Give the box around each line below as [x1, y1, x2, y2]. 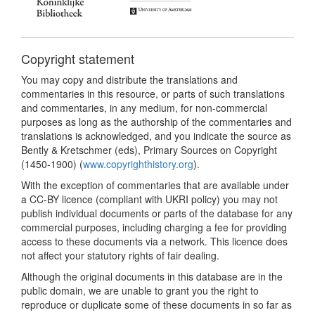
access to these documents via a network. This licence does [21, 233, 288, 248]
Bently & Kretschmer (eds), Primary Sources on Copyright [21, 142, 277, 157]
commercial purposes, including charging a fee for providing [21, 219, 287, 234]
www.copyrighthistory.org [83, 156, 193, 171]
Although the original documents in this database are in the [21, 269, 283, 283]
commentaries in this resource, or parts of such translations [21, 86, 285, 101]
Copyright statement [21, 49, 134, 67]
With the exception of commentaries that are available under [21, 177, 289, 192]
